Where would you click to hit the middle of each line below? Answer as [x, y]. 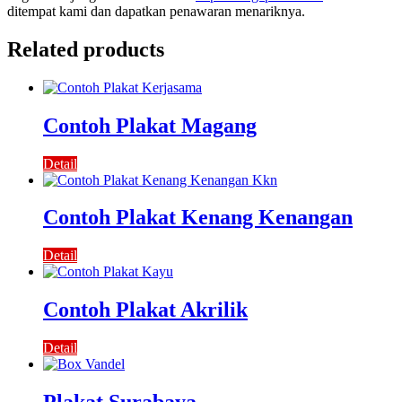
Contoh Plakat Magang [150, 125]
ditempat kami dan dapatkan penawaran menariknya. [156, 11]
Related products [86, 49]
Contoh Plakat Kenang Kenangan [198, 218]
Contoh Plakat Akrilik [145, 310]
